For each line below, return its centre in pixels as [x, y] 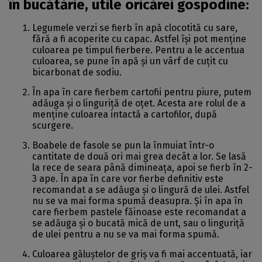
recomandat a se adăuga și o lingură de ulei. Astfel [141, 190]
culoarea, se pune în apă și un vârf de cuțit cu [130, 61]
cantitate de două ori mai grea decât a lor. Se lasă [139, 156]
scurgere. [53, 125]
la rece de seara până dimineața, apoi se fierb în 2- [142, 168]
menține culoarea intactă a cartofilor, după [125, 114]
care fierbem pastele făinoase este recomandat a [139, 212]
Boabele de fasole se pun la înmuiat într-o [123, 145]
